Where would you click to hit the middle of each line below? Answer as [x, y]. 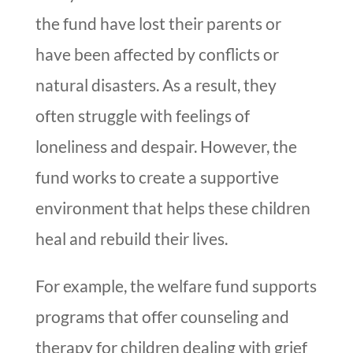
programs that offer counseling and [162, 317]
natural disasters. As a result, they [156, 85]
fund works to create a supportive [157, 177]
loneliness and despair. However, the [166, 147]
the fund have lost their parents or [158, 24]
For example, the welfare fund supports [176, 286]
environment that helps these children [173, 208]
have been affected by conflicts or [157, 54]
